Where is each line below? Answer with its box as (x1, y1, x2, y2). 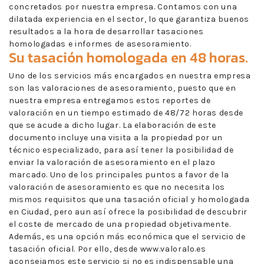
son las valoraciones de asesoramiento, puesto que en (9, 82, 236, 93)
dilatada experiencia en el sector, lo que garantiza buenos (9, 14, 250, 24)
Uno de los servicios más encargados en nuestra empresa (9, 70, 251, 81)
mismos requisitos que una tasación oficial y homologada (9, 194, 250, 204)
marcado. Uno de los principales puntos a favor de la (9, 169, 229, 180)
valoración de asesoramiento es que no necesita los (9, 181, 226, 192)
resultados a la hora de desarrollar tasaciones (9, 26, 204, 37)
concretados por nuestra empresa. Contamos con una (9, 1, 237, 12)
